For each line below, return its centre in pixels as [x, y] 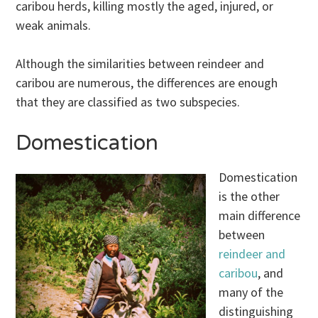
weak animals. [54, 25]
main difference [260, 215]
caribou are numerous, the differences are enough [147, 82]
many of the [251, 292]
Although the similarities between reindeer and [140, 63]
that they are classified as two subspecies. [128, 102]
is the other [250, 196]
